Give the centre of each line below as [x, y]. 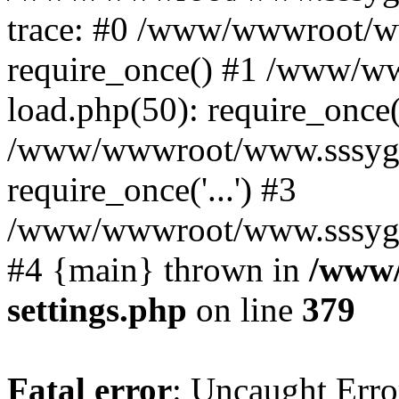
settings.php [97, 309]
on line [244, 309]
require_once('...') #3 [152, 189]
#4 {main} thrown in [158, 269]
